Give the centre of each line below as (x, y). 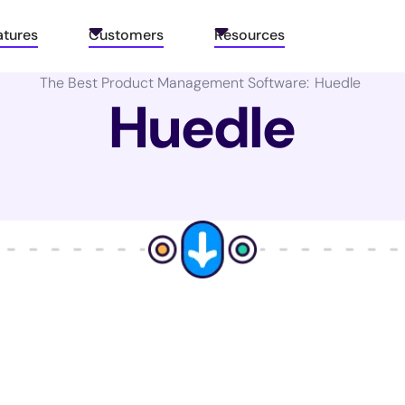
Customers (126, 35)
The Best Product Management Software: (174, 83)
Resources (250, 35)
